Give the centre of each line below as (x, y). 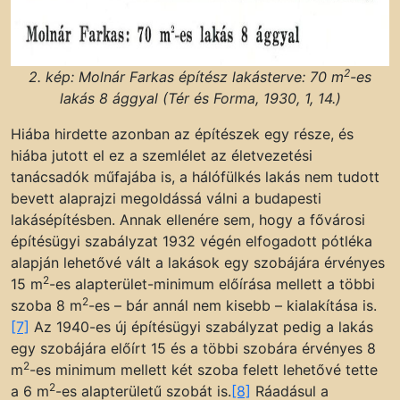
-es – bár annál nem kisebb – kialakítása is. (233, 305)
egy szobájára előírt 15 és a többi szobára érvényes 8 (193, 348)
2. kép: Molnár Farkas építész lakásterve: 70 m (186, 76)
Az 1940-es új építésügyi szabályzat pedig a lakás (201, 326)
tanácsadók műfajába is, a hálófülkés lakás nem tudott (195, 176)
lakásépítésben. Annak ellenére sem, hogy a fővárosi (188, 219)
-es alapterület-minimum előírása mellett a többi (212, 283)
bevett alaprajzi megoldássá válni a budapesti (166, 198)
